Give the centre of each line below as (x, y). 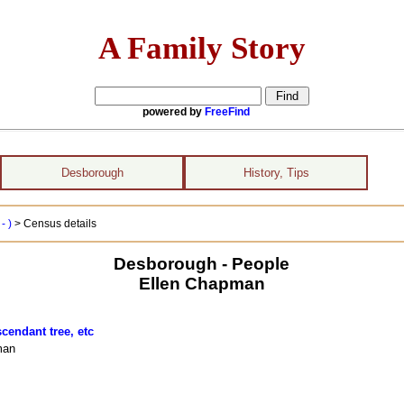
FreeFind (227, 111)
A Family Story (202, 47)
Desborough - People (202, 263)
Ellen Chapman (202, 283)
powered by (174, 111)
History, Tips (276, 173)
